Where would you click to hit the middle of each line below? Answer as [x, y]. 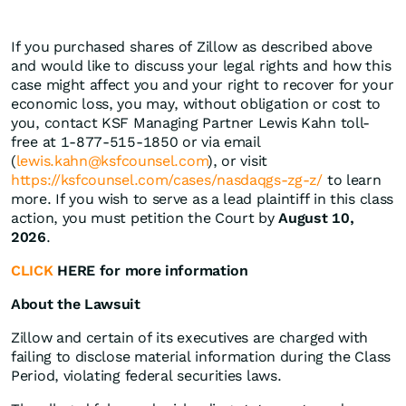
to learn [352, 180]
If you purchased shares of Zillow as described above [192, 47]
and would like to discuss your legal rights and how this [201, 66]
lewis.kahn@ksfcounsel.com [112, 161]
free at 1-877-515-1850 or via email [136, 142]
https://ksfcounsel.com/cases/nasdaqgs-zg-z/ [167, 180]
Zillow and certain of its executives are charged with [190, 338]
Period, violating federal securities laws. [146, 376]
